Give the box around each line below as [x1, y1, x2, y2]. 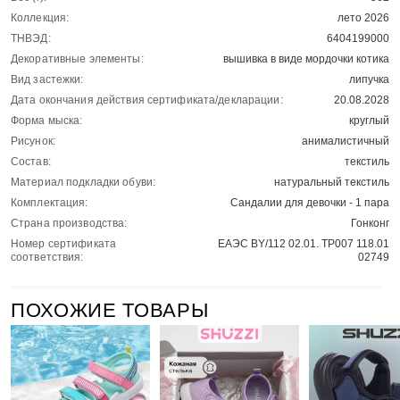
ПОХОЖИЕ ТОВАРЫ [11, 299, 209, 322]
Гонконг [351, 217, 389, 230]
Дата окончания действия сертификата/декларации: [11, 94, 283, 107]
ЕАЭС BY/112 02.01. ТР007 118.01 [218, 237, 389, 251]
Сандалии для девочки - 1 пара [230, 196, 389, 210]
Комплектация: [11, 196, 88, 210]
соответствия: [11, 251, 84, 264]
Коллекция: [11, 12, 70, 25]
